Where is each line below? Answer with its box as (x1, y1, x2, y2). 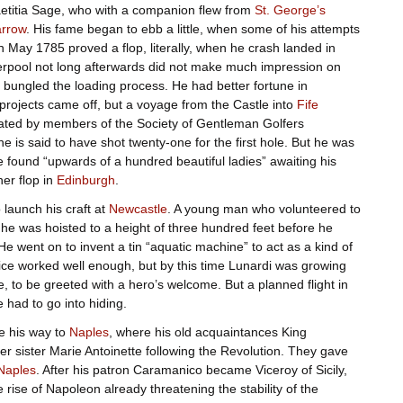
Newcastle (108, 201, 167, 216)
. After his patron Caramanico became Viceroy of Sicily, (35, 363, 347, 378)
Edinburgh (56, 172, 115, 187)
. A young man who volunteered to (166, 201, 361, 216)
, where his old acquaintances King (108, 325, 307, 340)
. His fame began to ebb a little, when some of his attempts (25, 21, 360, 36)
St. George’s (254, 2, 326, 17)
